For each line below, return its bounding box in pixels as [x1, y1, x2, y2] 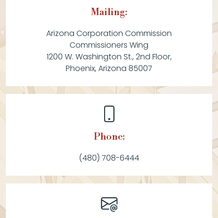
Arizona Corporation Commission [46, 28, 172, 39]
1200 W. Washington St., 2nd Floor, [46, 51, 172, 62]
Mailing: [91, 6, 127, 18]
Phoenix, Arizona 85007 [66, 63, 152, 74]
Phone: [93, 131, 125, 143]
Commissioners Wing [70, 39, 148, 51]
